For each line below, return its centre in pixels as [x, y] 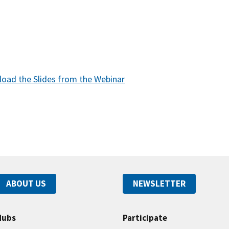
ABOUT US [26, 183]
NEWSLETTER [159, 183]
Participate [145, 218]
